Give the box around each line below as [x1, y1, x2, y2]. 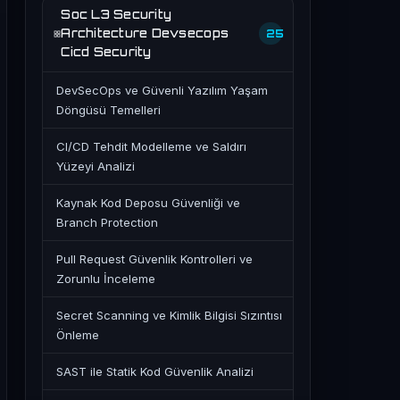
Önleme [56, 328, 99, 342]
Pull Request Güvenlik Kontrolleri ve [56, 252, 253, 266]
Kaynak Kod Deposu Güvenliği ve [56, 196, 240, 210]
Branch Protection [56, 215, 158, 229]
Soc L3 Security [61, 7, 172, 21]
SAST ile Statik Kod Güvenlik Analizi [56, 364, 254, 379]
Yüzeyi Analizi [56, 159, 135, 173]
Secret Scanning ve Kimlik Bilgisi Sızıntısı [56, 308, 282, 322]
